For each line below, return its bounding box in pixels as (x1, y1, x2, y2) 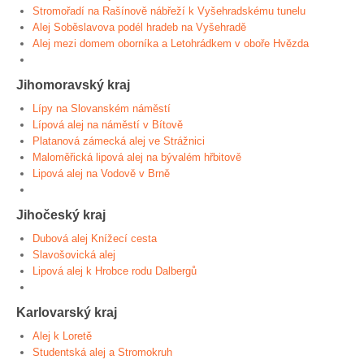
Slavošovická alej (32, 249, 115, 261)
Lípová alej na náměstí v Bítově (32, 119, 183, 131)
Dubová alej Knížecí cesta (32, 232, 157, 245)
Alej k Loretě (32, 330, 92, 342)
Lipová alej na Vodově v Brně (32, 167, 170, 180)
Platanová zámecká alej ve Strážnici (32, 135, 205, 147)
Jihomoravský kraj (16, 77, 130, 92)
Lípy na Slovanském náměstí (32, 102, 171, 115)
